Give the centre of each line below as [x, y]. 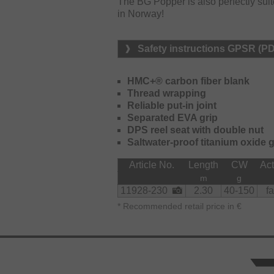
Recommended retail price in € [181, 207]
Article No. [152, 165]
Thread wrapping [167, 93]
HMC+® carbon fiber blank [188, 81]
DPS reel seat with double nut [195, 130]
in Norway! [141, 13]
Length [203, 165]
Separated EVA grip [172, 117]
